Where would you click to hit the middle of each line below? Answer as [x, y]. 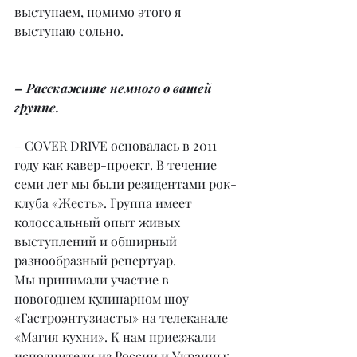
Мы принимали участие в [93, 280]
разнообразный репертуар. [95, 261]
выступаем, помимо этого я [100, 12]
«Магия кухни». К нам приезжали [117, 337]
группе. [37, 108]
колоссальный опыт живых [99, 222]
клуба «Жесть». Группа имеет [105, 203]
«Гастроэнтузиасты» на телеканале [123, 318]
